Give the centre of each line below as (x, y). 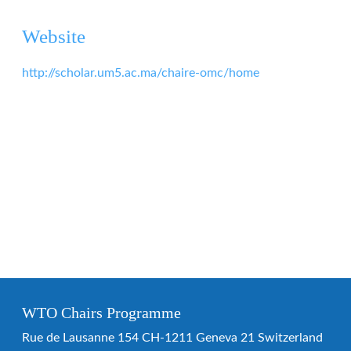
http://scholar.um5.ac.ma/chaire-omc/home (141, 73)
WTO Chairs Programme (101, 313)
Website (54, 36)
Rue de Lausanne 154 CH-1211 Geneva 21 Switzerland (172, 338)
